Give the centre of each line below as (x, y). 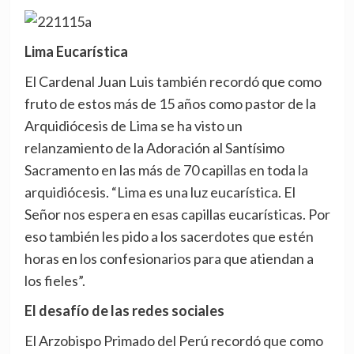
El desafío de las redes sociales (124, 310)
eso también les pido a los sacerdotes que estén (169, 236)
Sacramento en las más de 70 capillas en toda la (166, 169)
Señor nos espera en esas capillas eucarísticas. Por (177, 214)
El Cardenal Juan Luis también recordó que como (173, 81)
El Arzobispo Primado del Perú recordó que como (173, 340)
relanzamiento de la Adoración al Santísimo (154, 147)
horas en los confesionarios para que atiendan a (169, 258)
